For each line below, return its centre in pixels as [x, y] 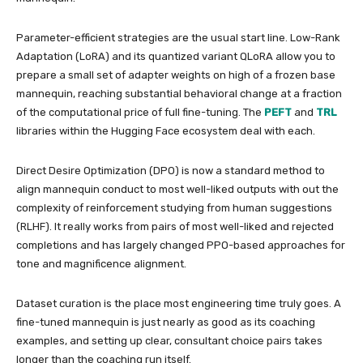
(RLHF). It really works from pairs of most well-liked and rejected [175, 226]
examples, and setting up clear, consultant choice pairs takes [169, 341]
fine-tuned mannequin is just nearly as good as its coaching [166, 322]
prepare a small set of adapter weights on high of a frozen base [176, 75]
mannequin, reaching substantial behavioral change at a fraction [179, 94]
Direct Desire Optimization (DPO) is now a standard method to [171, 171]
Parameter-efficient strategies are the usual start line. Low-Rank [178, 38]
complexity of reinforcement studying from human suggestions [174, 208]
